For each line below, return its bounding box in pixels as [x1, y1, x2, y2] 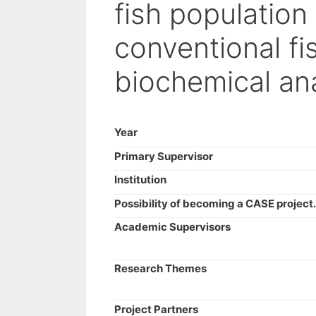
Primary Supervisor [114, 149, 213, 163]
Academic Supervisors [114, 220, 231, 233]
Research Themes [114, 261, 207, 275]
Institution [114, 173, 166, 186]
